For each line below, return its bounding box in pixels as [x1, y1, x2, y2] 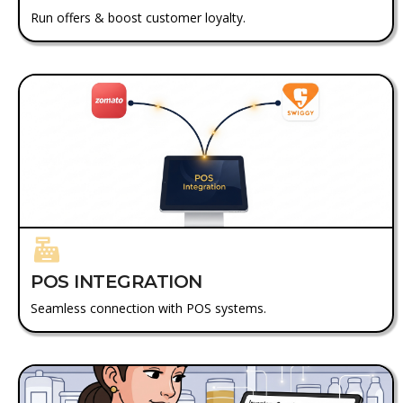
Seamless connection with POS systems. [31, 299, 266, 317]
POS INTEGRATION [31, 270, 202, 292]
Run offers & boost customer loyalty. [31, 8, 246, 26]
